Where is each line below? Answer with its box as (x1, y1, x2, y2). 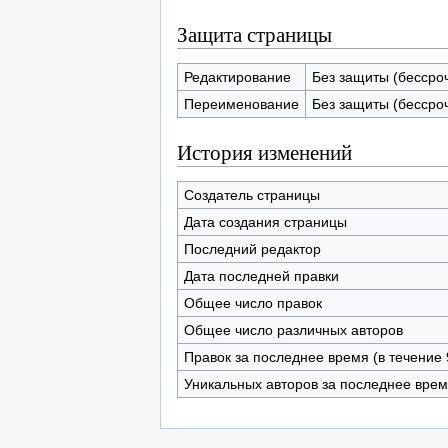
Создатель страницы (183, 186, 320, 203)
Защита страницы (177, 19, 332, 48)
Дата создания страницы (183, 213, 347, 230)
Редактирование (183, 68, 291, 85)
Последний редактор (183, 240, 321, 257)
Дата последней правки (183, 267, 339, 284)
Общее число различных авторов (183, 321, 403, 338)
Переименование (183, 95, 299, 112)
